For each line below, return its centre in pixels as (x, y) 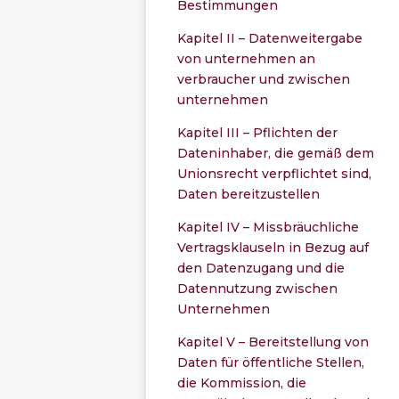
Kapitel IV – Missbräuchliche (269, 227)
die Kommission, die (242, 383)
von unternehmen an (247, 58)
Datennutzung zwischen (258, 288)
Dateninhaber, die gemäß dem (276, 153)
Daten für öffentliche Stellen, (271, 362)
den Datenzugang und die (261, 268)
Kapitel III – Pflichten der (258, 132)
